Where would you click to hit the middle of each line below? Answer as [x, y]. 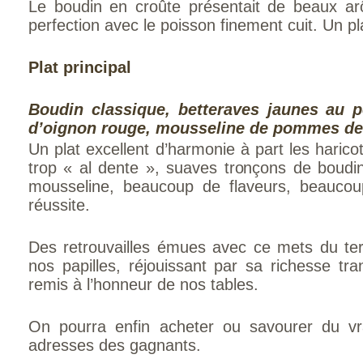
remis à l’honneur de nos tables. [143, 284]
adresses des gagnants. [115, 345]
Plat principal [80, 67]
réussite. [59, 205]
